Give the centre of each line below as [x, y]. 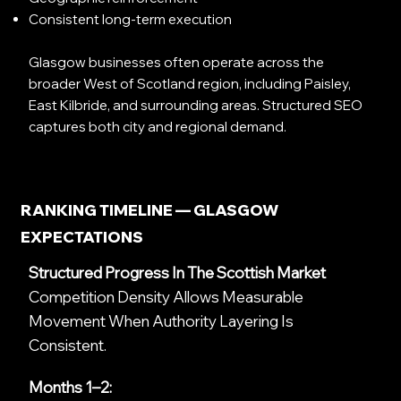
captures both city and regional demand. [158, 127]
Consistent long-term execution [131, 20]
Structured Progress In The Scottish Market [177, 273]
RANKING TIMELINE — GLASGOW [149, 210]
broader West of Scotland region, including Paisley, [190, 84]
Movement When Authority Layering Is [161, 321]
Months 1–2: [70, 388]
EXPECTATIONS [81, 237]
